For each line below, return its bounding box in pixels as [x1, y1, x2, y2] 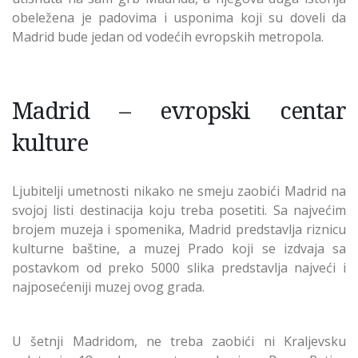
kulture [12, 125, 88, 157]
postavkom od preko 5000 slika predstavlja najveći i [12, 258, 346, 276]
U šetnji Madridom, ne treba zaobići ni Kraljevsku [12, 332, 346, 350]
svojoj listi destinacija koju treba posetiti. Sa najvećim [12, 201, 346, 219]
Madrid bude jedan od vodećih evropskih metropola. [12, 27, 324, 46]
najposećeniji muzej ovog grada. [12, 277, 205, 296]
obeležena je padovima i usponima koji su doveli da [12, 8, 346, 26]
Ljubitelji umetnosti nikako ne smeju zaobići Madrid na [12, 181, 346, 200]
